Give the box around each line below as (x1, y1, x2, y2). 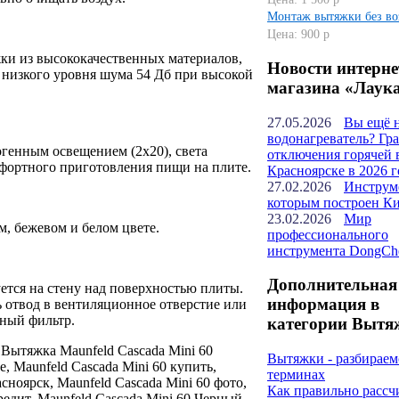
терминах (267, 367, 325, 383)
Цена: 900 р (267, 28, 330, 42)
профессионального (267, 226, 388, 242)
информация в (267, 295, 379, 314)
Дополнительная (267, 275, 397, 295)
